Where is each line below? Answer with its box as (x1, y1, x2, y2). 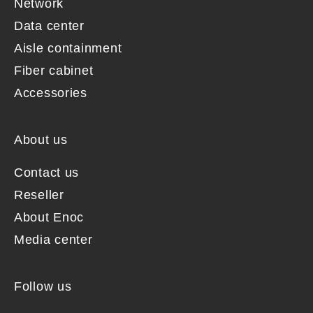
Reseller (14, 188, 64, 202)
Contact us (14, 166, 80, 180)
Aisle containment (14, 41, 122, 55)
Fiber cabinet (14, 64, 94, 78)
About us (14, 133, 68, 147)
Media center (14, 233, 93, 247)
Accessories (14, 86, 87, 100)
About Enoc (14, 210, 85, 224)
